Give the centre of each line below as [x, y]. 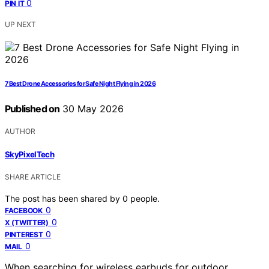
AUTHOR [20, 131]
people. [145, 198]
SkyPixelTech [30, 154]
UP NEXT [20, 25]
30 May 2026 [92, 109]
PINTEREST [24, 234]
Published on [32, 109]
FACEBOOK [24, 210]
